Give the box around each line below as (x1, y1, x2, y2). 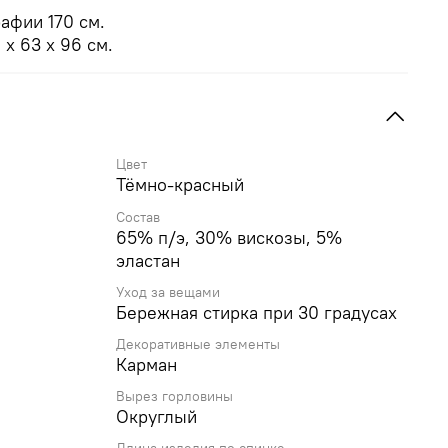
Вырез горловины (116, 387, 233, 406)
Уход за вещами (116, 282, 220, 301)
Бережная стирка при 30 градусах (116, 300, 397, 324)
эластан (116, 248, 180, 272)
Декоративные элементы (116, 334, 280, 353)
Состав (116, 207, 160, 226)
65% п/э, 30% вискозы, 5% (116, 225, 342, 249)
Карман (116, 352, 177, 376)
